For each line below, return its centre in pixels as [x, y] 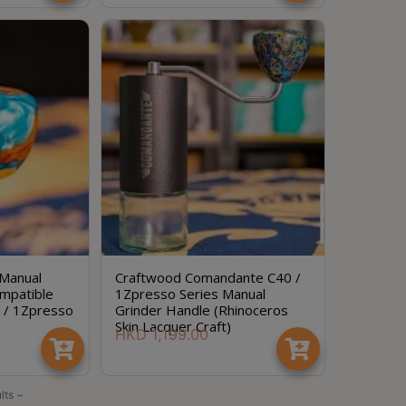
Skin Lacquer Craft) [173, 326]
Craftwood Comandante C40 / [208, 277]
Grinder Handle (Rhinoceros [201, 310]
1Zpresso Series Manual [190, 294]
